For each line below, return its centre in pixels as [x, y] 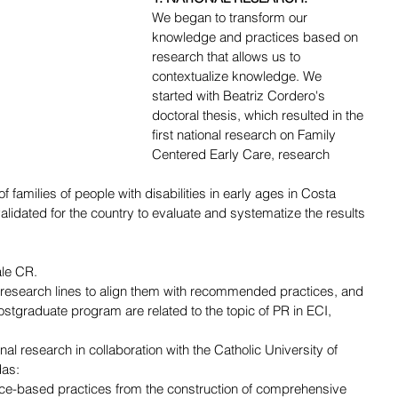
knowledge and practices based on [257, 36]
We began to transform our [231, 17]
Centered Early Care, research [243, 154]
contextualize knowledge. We [239, 76]
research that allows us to [228, 56]
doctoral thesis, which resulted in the [259, 115]
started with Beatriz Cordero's [240, 95]
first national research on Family [246, 134]
